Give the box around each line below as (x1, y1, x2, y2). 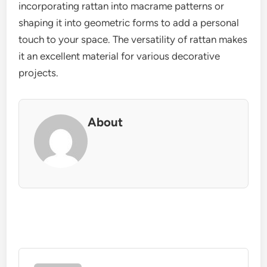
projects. (18, 67, 59, 79)
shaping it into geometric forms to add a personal (18, 17, 240, 29)
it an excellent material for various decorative (18, 50, 221, 63)
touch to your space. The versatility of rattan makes (18, 33, 248, 46)
